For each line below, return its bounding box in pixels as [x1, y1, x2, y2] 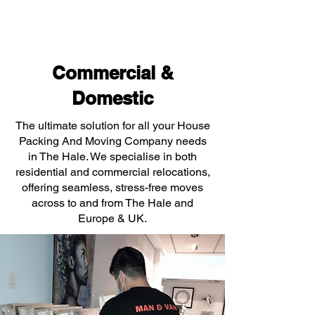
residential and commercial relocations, [15, 165, 210, 179]
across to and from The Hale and [32, 196, 193, 210]
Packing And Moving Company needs [18, 134, 207, 148]
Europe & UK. [78, 212, 147, 225]
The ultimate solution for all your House [15, 119, 210, 132]
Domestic [72, 87, 153, 109]
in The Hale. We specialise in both [28, 150, 197, 163]
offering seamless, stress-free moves [22, 181, 203, 194]
